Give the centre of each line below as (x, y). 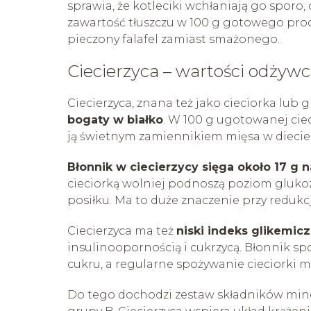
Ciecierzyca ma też (122, 230)
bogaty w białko (115, 119)
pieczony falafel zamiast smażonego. (174, 39)
